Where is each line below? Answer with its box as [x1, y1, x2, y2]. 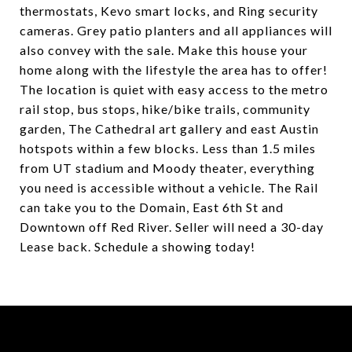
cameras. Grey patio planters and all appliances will [20, 23, 332, 38]
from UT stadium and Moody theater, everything [20, 160, 315, 175]
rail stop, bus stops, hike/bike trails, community [20, 101, 310, 116]
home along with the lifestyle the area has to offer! [20, 62, 328, 77]
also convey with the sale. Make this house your [20, 42, 308, 57]
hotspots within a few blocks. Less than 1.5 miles [20, 141, 316, 156]
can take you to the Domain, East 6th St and [20, 200, 284, 214]
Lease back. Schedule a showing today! [20, 239, 255, 254]
